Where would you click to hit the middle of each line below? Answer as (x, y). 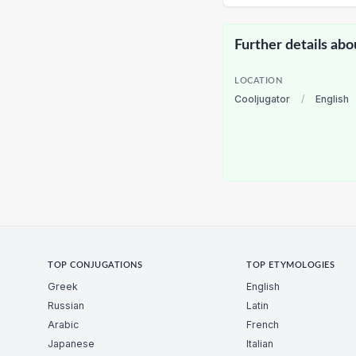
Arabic (63, 324)
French (263, 324)
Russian (66, 305)
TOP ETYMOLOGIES (291, 266)
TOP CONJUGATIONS (95, 266)
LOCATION (259, 81)
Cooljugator (262, 99)
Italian (260, 343)
